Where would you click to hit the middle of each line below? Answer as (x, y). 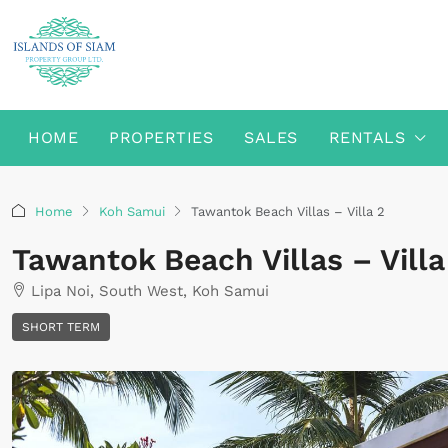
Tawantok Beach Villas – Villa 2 (288, 211)
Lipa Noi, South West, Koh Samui (150, 291)
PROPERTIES (161, 137)
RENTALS (366, 137)
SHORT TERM (61, 327)
